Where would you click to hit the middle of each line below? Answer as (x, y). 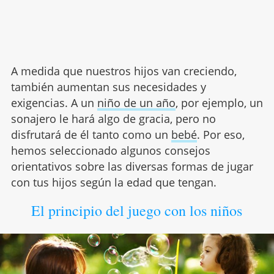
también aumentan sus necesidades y (108, 87)
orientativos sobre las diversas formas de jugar (132, 166)
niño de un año (136, 102)
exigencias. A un (54, 102)
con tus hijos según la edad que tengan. (113, 182)
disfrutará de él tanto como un (91, 134)
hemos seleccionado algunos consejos (110, 150)
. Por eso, (220, 134)
